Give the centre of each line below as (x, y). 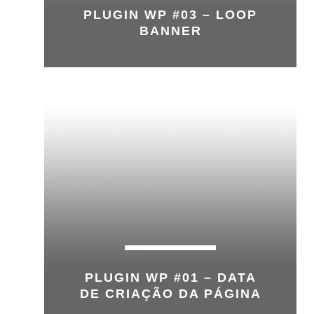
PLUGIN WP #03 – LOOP (170, 15)
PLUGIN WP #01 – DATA (170, 278)
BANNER (170, 31)
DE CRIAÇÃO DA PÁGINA (170, 294)
